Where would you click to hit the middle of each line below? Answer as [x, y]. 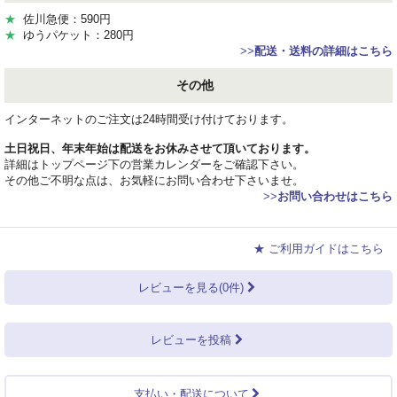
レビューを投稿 [191, 339]
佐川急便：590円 [63, 19]
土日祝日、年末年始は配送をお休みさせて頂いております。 [160, 148]
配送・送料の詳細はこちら [323, 51]
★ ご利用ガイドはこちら [319, 248]
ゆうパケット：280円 [75, 35]
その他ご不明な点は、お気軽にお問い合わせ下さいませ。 [154, 180]
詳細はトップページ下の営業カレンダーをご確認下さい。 [154, 164]
